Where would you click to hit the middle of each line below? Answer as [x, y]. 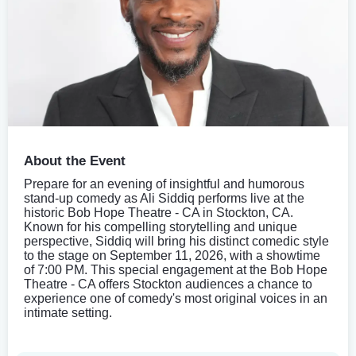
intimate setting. [68, 312]
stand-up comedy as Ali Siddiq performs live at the [164, 198]
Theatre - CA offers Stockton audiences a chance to [168, 284]
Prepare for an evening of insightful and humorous [164, 184]
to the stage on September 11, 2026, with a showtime [172, 255]
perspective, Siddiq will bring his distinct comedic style [176, 241]
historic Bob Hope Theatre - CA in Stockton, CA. [159, 212]
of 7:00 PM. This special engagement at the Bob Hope [176, 269]
